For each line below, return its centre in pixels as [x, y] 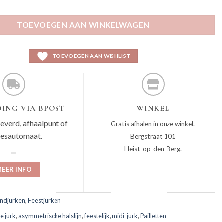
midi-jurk [125, 215]
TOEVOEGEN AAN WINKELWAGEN [83, 25]
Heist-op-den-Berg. [153, 148]
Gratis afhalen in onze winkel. [153, 124]
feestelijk [97, 215]
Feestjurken [44, 200]
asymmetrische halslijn [50, 215]
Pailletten [153, 215]
